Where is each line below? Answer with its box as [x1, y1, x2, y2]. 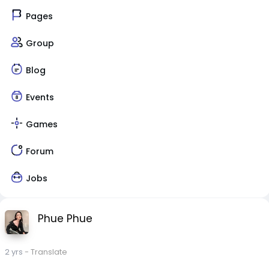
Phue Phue [38, 211, 93, 226]
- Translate [25, 246, 68, 258]
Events [26, 91, 55, 103]
